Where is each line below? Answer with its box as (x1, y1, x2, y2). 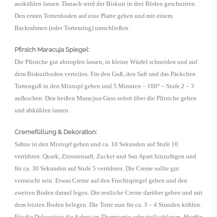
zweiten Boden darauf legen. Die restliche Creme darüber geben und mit (15, 189, 202, 196)
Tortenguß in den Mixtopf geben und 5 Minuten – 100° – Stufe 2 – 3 (15, 82, 194, 90)
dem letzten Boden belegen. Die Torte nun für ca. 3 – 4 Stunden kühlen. (15, 201, 201, 208)
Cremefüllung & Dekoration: (15, 128, 97, 136)
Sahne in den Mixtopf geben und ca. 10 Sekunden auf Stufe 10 (15, 140, 178, 148)
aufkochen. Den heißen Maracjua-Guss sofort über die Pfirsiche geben (15, 94, 197, 102)
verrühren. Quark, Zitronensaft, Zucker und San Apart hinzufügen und (15, 153, 196, 160)
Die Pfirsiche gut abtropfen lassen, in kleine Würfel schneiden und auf (15, 58, 197, 65)
